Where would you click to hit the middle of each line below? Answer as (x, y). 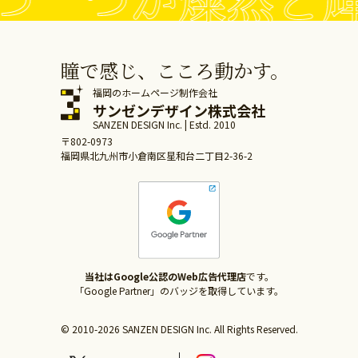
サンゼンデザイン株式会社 (179, 110)
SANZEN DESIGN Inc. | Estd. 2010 (164, 124)
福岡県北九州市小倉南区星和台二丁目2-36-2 (156, 155)
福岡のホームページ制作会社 (155, 92)
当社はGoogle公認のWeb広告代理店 (165, 276)
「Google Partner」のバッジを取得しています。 (179, 291)
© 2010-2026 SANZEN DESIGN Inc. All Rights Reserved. (179, 329)
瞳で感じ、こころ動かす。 (175, 70)
